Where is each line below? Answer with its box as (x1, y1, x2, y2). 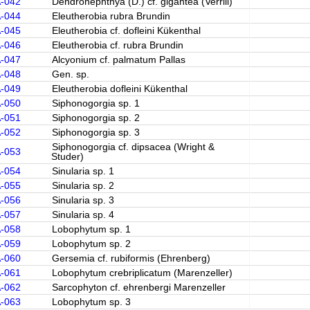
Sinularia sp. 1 (51, 165, 114, 176)
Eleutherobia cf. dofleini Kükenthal (51, 25, 201, 36)
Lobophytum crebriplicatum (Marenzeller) (51, 267, 232, 278)
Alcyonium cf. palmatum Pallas (51, 54, 185, 65)
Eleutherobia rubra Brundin (51, 10, 170, 21)
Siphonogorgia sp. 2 (51, 112, 140, 123)
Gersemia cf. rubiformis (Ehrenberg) (51, 253, 210, 264)
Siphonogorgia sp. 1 (51, 98, 140, 109)
